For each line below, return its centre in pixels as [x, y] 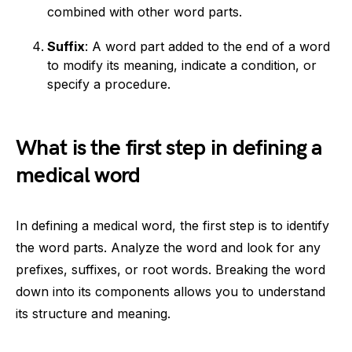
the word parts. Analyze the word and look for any [168, 247]
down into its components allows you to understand [170, 291]
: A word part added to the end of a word [207, 46]
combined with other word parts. [145, 12]
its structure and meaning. [93, 313]
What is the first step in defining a [169, 148]
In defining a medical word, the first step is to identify [172, 225]
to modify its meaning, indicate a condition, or [182, 65]
